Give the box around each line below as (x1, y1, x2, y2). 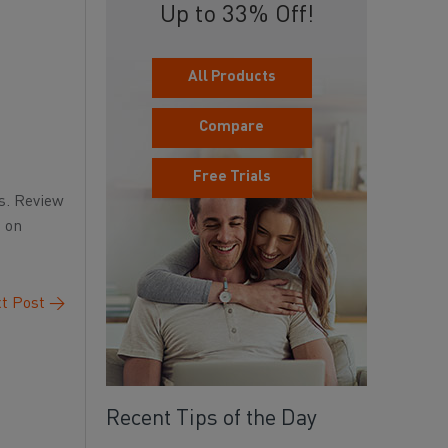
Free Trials (192, 170, 271, 185)
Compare (199, 120, 264, 135)
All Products (187, 70, 276, 85)
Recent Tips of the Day (106, 408, 317, 430)
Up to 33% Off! (159, 4, 314, 28)
